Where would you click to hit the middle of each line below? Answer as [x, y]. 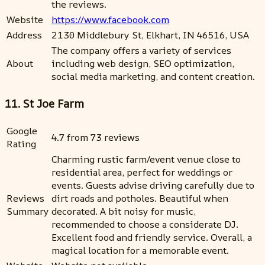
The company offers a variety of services [141, 51]
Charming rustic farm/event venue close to [146, 159]
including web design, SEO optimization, [143, 64]
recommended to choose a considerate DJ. [145, 224]
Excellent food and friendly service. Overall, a [152, 237]
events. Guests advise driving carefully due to [153, 185]
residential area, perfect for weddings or [142, 172]
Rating [21, 143]
